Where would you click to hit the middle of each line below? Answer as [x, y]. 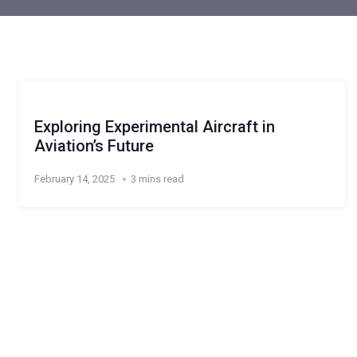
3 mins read [157, 179]
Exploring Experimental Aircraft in [155, 127]
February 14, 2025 [75, 179]
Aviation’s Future [94, 146]
